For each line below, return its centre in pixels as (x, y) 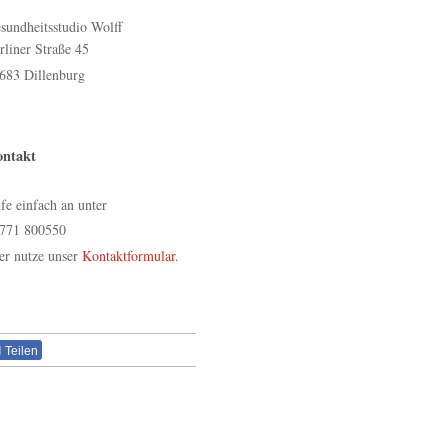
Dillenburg (55, 74)
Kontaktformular (129, 255)
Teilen (20, 350)
